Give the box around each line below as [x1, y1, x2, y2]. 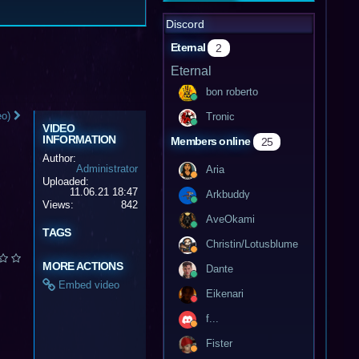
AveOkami [206, 212, 255, 225]
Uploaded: [42, 175, 90, 188]
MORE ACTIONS [42, 260, 123, 273]
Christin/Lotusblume [206, 237, 298, 250]
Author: [42, 152, 77, 165]
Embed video [55, 279, 120, 292]
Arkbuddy [206, 188, 250, 200]
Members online [171, 134, 253, 147]
